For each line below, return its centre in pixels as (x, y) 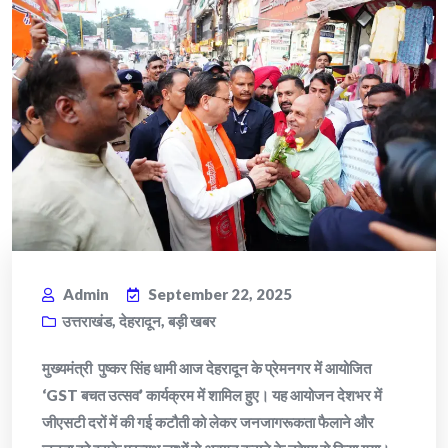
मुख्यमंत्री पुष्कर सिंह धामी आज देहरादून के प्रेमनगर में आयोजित (206, 368)
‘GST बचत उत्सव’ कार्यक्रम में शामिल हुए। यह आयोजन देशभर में (212, 395)
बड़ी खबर (192, 321)
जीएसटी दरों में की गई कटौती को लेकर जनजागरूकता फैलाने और (208, 422)
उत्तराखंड (87, 321)
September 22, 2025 (220, 294)
